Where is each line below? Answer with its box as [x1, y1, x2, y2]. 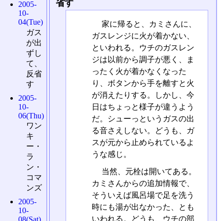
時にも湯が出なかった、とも [91, 202, 194, 211]
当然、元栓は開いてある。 [99, 167, 196, 176]
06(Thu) [18, 111, 44, 120]
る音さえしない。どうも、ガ [91, 126, 194, 135]
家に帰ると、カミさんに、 [99, 19, 196, 28]
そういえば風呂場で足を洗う [91, 190, 194, 199]
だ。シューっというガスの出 [91, 114, 194, 123]
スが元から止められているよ [91, 138, 194, 147]
